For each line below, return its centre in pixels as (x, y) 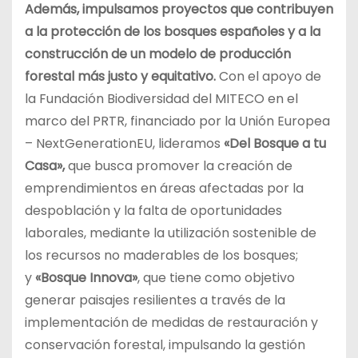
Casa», (45, 165)
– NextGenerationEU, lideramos (124, 143)
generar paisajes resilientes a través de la (155, 300)
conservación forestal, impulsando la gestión (165, 344)
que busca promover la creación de (179, 165)
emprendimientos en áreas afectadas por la (164, 188)
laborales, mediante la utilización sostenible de (171, 233)
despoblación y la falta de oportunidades (153, 210)
